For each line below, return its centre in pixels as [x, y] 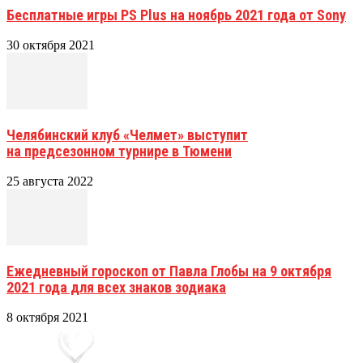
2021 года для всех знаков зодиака [116, 287]
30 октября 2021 [51, 45]
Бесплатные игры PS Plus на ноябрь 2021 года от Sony [176, 15]
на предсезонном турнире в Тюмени [119, 151]
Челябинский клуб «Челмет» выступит [127, 135]
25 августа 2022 [50, 181]
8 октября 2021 [47, 317]
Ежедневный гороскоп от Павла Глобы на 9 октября [169, 271]
